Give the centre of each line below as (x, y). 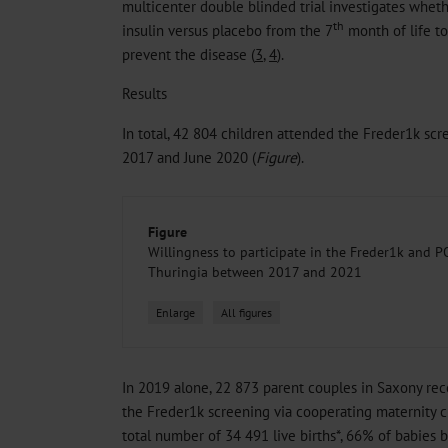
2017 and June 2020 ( (189, 156)
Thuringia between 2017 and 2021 (255, 271)
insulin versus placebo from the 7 (227, 29)
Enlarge (175, 312)
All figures (246, 312)
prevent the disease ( (188, 53)
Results (144, 93)
